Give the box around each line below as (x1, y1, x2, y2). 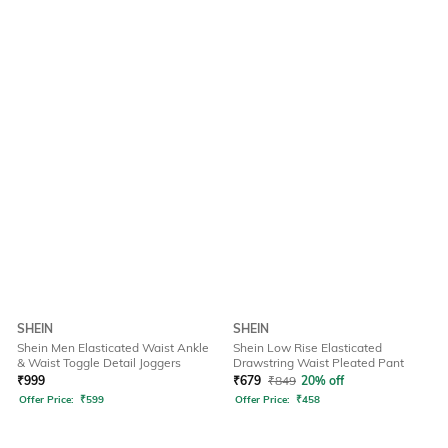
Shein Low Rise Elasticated (233, 340, 382, 356)
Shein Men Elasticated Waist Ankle (17, 340, 209, 356)
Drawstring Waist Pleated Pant (233, 355, 404, 371)
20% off (301, 373, 344, 389)
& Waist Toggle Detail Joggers (17, 355, 181, 371)
